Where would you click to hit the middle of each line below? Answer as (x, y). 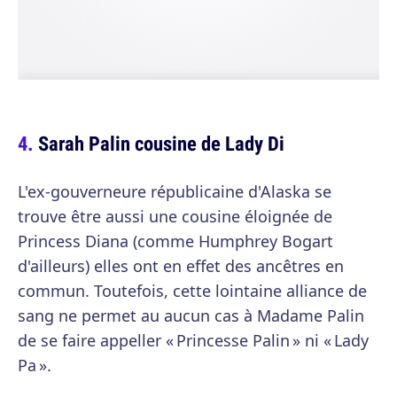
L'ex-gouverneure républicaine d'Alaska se (175, 191)
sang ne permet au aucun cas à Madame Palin (191, 315)
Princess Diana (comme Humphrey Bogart (175, 241)
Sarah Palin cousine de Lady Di (161, 143)
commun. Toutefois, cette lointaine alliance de (192, 291)
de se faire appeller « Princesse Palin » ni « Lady (193, 340)
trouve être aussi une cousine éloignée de (175, 216)
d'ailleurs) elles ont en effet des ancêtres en (181, 266)
